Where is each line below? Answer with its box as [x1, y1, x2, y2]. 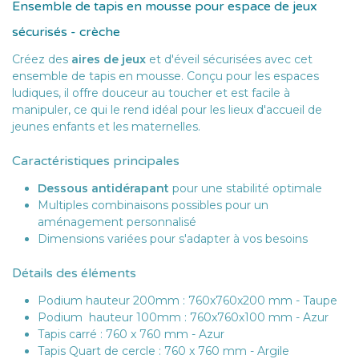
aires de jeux [71, 52, 146, 67]
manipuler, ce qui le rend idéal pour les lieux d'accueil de [12, 103, 322, 118]
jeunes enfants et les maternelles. [12, 119, 200, 135]
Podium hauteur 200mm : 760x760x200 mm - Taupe [38, 293, 337, 309]
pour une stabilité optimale [169, 181, 322, 196]
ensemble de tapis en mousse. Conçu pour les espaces [12, 69, 319, 84]
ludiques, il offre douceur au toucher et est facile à [12, 86, 290, 101]
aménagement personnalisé [38, 215, 196, 230]
